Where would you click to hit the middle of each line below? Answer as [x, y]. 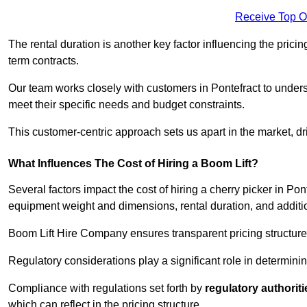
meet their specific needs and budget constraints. [126, 105]
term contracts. [44, 61]
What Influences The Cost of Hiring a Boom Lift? [133, 164]
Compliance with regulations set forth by [107, 288]
